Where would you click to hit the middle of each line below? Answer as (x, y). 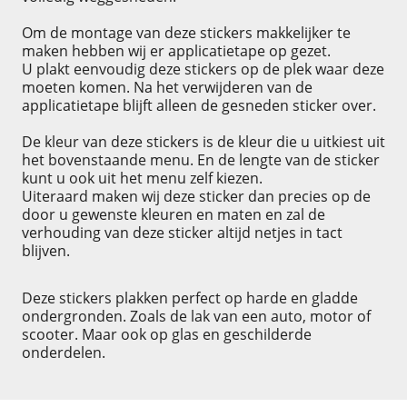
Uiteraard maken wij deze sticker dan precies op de (196, 196)
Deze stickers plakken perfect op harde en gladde (189, 298)
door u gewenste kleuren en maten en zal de (173, 214)
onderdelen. (63, 352)
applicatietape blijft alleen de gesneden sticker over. (199, 105)
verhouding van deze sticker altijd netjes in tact (182, 232)
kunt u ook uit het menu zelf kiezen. (142, 178)
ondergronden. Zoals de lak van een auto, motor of (196, 316)
